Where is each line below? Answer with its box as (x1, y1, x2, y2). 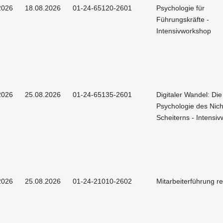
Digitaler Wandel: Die (156, 90, 222, 99)
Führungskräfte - (156, 15, 209, 23)
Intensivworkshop (156, 26, 211, 35)
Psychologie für (156, 3, 205, 12)
